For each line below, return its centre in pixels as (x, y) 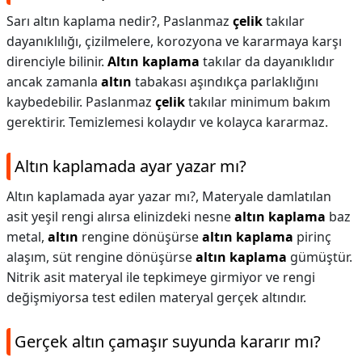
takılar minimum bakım (258, 102)
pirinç (312, 237)
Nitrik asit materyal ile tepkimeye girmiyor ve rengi (161, 277)
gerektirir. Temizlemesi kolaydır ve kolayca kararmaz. (167, 122)
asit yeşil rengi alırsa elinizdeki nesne (120, 217)
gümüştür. (320, 257)
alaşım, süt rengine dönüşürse (101, 257)
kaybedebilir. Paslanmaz (81, 102)
